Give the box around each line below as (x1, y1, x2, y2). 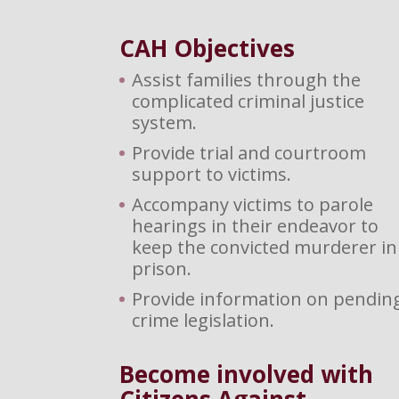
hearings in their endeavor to (132, 213, 379, 238)
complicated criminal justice (132, 88, 365, 113)
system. (132, 110, 198, 134)
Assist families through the (132, 67, 362, 92)
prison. (132, 256, 192, 281)
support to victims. (132, 161, 292, 186)
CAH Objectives (119, 31, 296, 64)
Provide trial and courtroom (132, 140, 367, 165)
